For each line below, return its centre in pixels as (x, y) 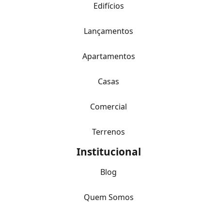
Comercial (108, 106)
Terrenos (108, 132)
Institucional (108, 151)
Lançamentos (108, 31)
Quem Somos (108, 197)
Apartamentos (108, 56)
